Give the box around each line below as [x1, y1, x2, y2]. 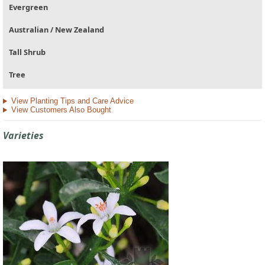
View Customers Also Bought [11, 105, 111, 115]
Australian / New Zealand [9, 24, 104, 35]
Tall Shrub [9, 47, 46, 58]
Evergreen [9, 2, 48, 13]
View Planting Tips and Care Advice [11, 96, 134, 106]
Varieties [3, 128, 44, 142]
